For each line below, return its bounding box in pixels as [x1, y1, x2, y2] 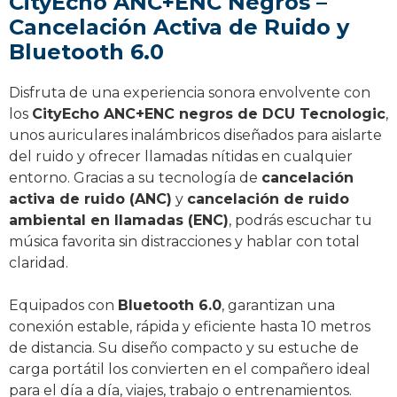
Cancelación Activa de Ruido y [9, 13, 349, 40]
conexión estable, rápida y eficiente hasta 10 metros [9, 317, 370, 335]
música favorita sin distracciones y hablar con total [9, 232, 360, 250]
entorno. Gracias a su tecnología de [9, 168, 261, 186]
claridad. [9, 253, 68, 271]
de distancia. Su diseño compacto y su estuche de [9, 339, 359, 356]
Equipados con [9, 296, 118, 314]
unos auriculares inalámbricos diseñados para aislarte [9, 126, 382, 144]
